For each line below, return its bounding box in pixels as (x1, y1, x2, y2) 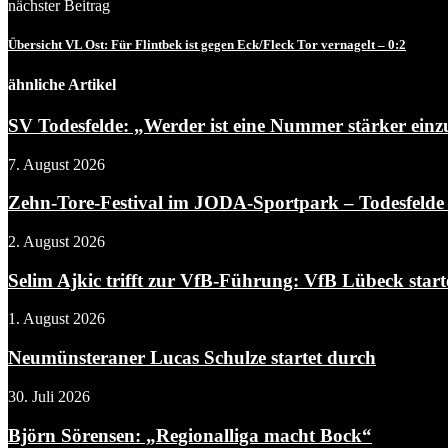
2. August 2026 (8, 232, 105, 250)
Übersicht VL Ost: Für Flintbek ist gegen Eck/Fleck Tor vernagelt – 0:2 (8, 37, 406, 53)
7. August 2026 (8, 155, 105, 173)
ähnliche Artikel (8, 75, 116, 93)
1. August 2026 (8, 310, 105, 328)
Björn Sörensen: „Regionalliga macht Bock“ (8, 424, 372, 446)
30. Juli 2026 (8, 387, 90, 405)
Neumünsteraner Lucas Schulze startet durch (8, 347, 376, 369)
